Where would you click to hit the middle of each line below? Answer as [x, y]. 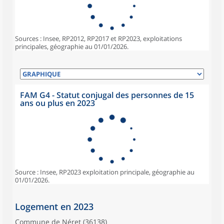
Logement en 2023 [54, 206]
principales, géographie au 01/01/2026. [72, 46]
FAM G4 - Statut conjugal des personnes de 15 [107, 95]
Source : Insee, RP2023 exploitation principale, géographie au [105, 172]
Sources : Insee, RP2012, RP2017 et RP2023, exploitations [98, 38]
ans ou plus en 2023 [57, 103]
